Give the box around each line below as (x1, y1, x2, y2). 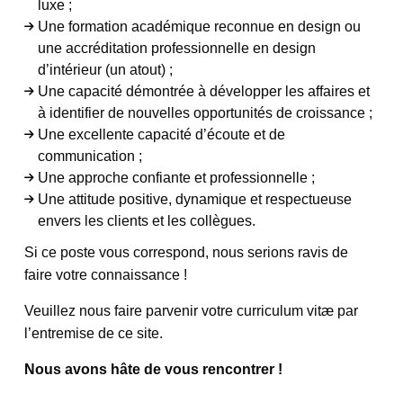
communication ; (38, 148, 143, 164)
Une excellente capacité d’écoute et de (38, 127, 286, 142)
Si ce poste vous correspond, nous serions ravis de (24, 245, 349, 260)
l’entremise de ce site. (24, 326, 164, 341)
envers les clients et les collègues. (38, 213, 256, 228)
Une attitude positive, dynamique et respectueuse (38, 192, 353, 207)
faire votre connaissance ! (24, 267, 188, 282)
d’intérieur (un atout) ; (38, 62, 174, 77)
